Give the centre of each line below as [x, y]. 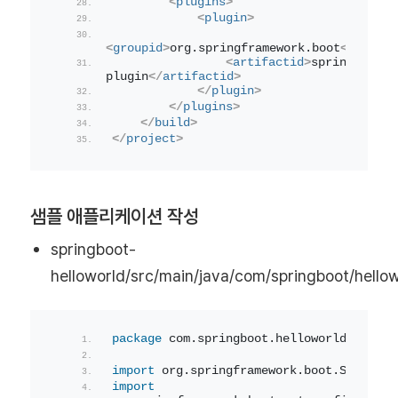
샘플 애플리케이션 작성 [114, 217]
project [151, 139]
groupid [137, 49]
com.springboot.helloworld [254, 339]
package [136, 339]
